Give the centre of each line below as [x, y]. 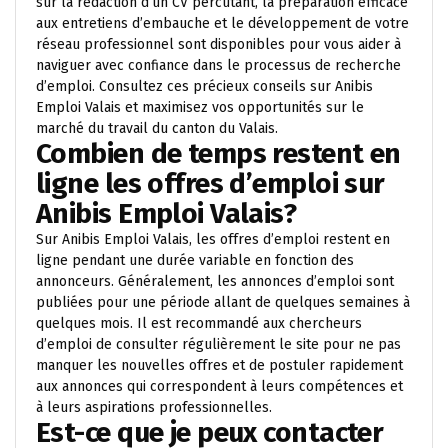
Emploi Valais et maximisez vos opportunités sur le [200, 107]
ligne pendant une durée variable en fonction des [195, 260]
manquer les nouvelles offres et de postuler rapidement [219, 365]
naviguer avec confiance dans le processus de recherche [218, 65]
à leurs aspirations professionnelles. [154, 407]
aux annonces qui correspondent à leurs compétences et [219, 386]
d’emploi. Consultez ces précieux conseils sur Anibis [204, 86]
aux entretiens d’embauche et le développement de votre [222, 23]
